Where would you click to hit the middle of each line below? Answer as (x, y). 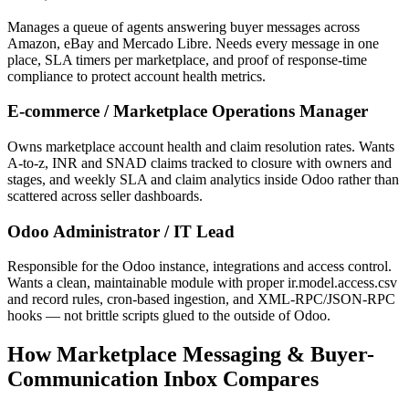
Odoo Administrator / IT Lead (121, 231)
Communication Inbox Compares (163, 379)
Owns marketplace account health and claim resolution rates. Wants (201, 146)
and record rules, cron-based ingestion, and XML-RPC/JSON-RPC (201, 299)
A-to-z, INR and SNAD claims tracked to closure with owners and (199, 163)
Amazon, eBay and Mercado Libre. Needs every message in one (193, 43)
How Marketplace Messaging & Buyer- (191, 355)
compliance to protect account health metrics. (136, 76)
